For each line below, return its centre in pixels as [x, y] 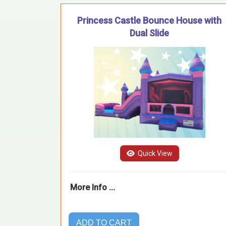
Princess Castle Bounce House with [149, 20]
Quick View [154, 153]
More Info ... [93, 187]
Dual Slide [149, 33]
